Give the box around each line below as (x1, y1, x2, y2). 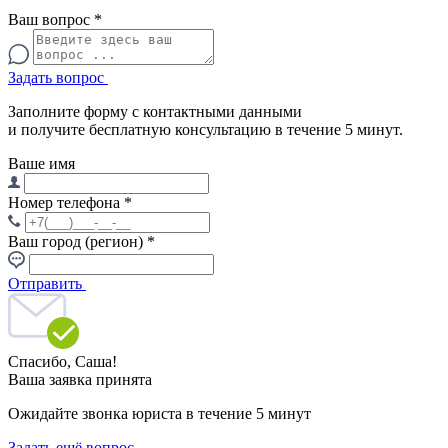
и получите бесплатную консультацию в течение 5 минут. (8, 121, 403, 138)
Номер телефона (8, 194, 124, 211)
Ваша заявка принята (8, 371, 152, 388)
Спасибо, (8, 353, 75, 370)
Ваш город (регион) (8, 233, 147, 250)
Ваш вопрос (8, 11, 94, 28)
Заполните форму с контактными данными (8, 103, 302, 120)
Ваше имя (8, 155, 75, 172)
